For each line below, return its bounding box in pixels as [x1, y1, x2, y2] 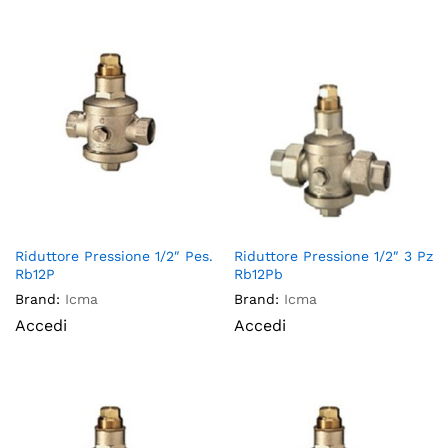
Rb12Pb [234, 266, 283, 283]
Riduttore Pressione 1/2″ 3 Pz [234, 248, 433, 265]
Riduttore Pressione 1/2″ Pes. [15, 248, 213, 265]
